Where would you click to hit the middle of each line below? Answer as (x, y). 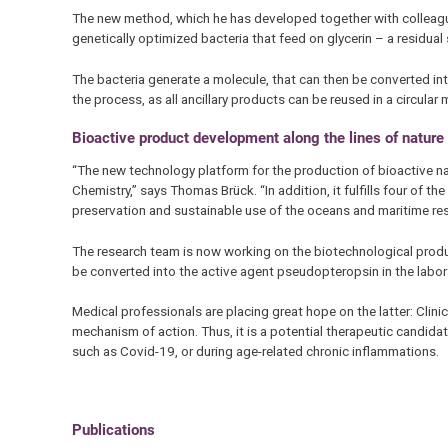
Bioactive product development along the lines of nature (257, 137)
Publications (113, 430)
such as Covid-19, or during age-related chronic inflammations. (255, 350)
